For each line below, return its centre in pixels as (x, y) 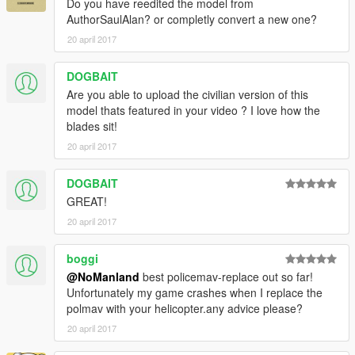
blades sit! (92, 126)
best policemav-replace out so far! (226, 277)
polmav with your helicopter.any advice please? (185, 309)
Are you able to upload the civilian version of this (187, 95)
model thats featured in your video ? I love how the (193, 111)
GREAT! (87, 202)
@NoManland (103, 277)
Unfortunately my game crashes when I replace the (195, 293)
